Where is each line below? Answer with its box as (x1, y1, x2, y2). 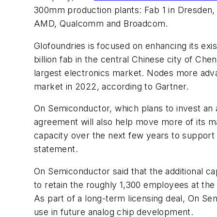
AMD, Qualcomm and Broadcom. (34, 18, 168, 29)
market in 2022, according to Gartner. (34, 81, 189, 92)
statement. (34, 144, 78, 155)
